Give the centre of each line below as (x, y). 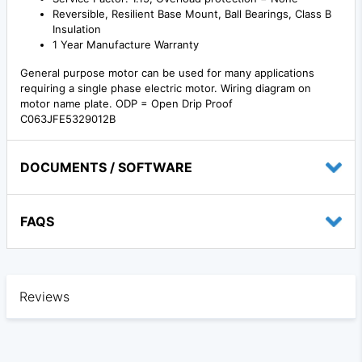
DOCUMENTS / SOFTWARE (106, 168)
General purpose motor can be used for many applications (167, 73)
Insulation (77, 29)
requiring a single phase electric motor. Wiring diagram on (166, 88)
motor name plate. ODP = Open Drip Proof (126, 104)
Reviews (44, 297)
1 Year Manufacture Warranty (126, 45)
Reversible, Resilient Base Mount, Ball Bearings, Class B (192, 14)
